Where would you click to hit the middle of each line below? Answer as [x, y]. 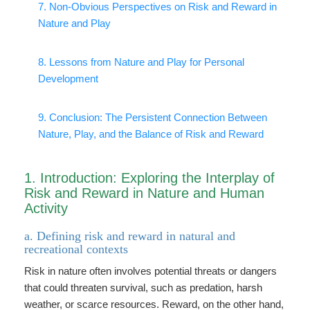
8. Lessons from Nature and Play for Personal [141, 62]
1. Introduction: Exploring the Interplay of [149, 178]
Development [68, 79]
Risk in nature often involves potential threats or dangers [151, 271]
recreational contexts [76, 249]
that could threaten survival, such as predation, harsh [143, 288]
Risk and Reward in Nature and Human [144, 193]
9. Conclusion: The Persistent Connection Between [153, 117]
